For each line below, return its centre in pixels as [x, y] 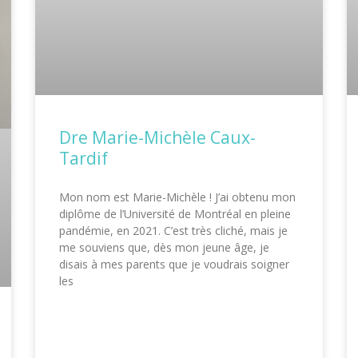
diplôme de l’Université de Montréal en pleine [175, 213]
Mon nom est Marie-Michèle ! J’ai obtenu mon [177, 197]
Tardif [84, 158]
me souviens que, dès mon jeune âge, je [164, 247]
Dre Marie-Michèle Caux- [157, 137]
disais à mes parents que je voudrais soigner [174, 264]
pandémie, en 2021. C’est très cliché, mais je [173, 230]
